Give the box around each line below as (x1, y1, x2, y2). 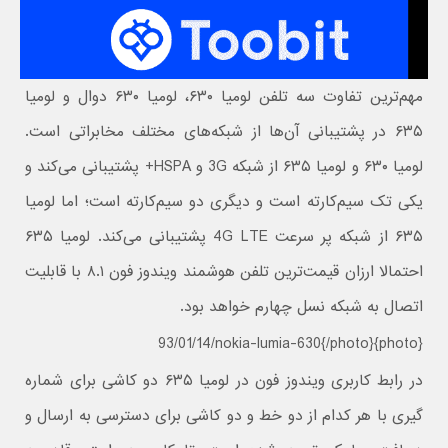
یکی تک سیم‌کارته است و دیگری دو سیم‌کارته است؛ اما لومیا (25, 190, 423, 215)
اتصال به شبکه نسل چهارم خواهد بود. (179, 295, 423, 320)
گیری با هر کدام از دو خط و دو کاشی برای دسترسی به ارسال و (25, 404, 423, 429)
